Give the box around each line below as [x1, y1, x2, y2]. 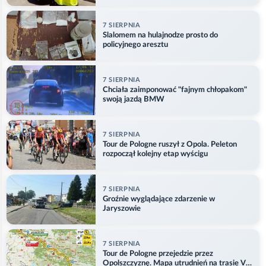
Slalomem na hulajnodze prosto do [103, 31, 218, 39]
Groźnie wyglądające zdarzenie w [103, 195, 215, 203]
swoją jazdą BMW [103, 95, 164, 103]
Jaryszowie [103, 204, 141, 213]
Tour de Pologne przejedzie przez [103, 249, 213, 258]
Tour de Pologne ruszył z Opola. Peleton [103, 140, 237, 148]
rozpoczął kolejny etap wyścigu [103, 150, 208, 158]
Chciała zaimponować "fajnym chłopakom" [103, 85, 247, 94]
